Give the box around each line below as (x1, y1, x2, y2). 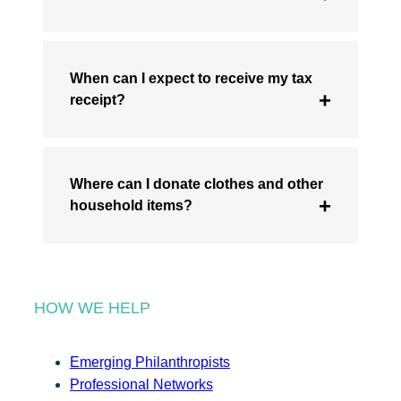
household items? (70, 197, 192, 213)
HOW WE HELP (34, 298, 150, 317)
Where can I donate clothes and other (70, 175, 323, 192)
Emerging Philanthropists (70, 354, 230, 370)
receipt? (70, 91, 125, 107)
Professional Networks (70, 376, 213, 392)
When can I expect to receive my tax (70, 70, 312, 86)
